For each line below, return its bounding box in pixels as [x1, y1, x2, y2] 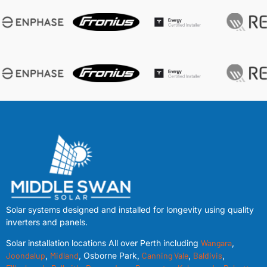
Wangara [201, 238, 232, 249]
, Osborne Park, [79, 250, 142, 261]
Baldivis [193, 250, 222, 261]
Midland [50, 250, 79, 261]
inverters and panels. [6, 216, 88, 227]
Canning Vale [142, 250, 188, 261]
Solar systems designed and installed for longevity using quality [6, 204, 254, 215]
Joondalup [6, 250, 45, 261]
